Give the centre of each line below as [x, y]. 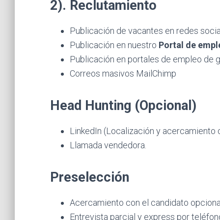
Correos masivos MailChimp [123, 73]
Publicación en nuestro [114, 45]
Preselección [90, 177]
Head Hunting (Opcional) [123, 106]
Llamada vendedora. [108, 145]
